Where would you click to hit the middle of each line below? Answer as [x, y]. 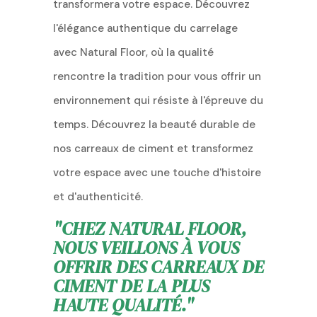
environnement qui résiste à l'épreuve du [158, 100]
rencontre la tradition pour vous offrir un [157, 76]
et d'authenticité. [98, 196]
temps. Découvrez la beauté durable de [154, 124]
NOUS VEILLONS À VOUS [146, 247]
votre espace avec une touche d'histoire [157, 172]
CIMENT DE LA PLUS [131, 286]
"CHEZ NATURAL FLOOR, [150, 228]
